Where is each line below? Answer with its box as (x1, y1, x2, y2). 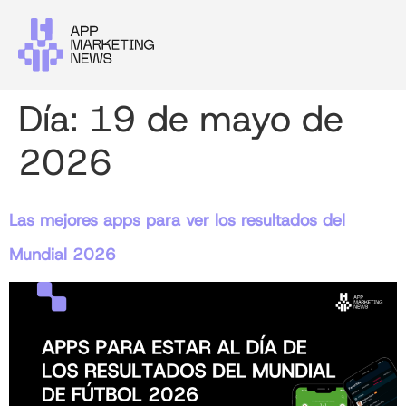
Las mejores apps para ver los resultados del (9, 209, 345, 232)
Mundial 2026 (9, 244, 116, 266)
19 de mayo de (89, 94, 343, 144)
